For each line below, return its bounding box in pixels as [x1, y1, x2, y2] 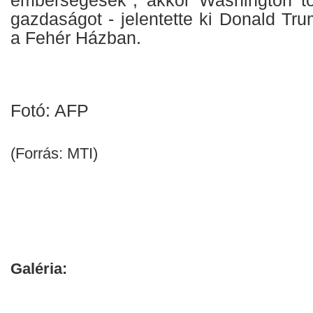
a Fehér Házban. [10, 28, 141, 48]
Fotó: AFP [10, 101, 89, 120]
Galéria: [10, 260, 67, 277]
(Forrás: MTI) [10, 145, 98, 162]
